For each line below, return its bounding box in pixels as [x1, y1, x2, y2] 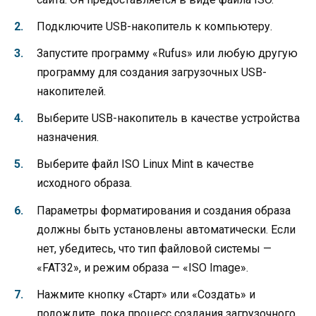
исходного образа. [37, 176, 132, 190]
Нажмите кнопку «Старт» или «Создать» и [37, 287, 255, 301]
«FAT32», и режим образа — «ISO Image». [37, 260, 248, 274]
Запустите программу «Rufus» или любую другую [37, 47, 298, 61]
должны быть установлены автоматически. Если [37, 222, 296, 236]
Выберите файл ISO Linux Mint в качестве [37, 157, 254, 171]
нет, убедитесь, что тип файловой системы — [37, 241, 272, 255]
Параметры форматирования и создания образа [37, 203, 291, 217]
